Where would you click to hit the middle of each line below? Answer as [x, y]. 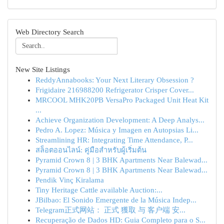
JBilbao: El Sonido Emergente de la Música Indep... [116, 200]
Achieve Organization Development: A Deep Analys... [120, 120]
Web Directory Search [50, 32]
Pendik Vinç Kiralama [70, 180]
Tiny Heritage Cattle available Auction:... [99, 190]
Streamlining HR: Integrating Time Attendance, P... [114, 140]
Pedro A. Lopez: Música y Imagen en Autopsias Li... [117, 130]
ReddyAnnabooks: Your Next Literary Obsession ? [115, 80]
